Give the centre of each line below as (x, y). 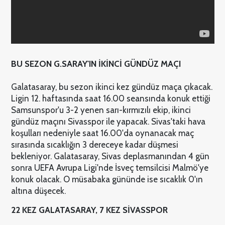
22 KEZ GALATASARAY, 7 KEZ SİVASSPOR (89, 210)
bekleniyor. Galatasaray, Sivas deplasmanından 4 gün (110, 156)
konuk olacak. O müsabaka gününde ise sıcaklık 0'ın (107, 180)
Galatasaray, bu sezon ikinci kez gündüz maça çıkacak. (111, 87)
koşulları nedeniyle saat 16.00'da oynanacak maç (102, 133)
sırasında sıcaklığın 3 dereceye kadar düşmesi (94, 145)
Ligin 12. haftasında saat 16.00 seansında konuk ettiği (110, 99)
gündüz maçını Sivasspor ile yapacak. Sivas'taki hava (108, 122)
